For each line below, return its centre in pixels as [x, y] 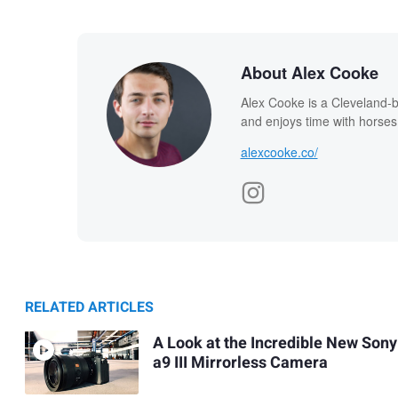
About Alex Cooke [309, 73]
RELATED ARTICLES [89, 308]
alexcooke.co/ [279, 152]
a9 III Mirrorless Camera [240, 362]
